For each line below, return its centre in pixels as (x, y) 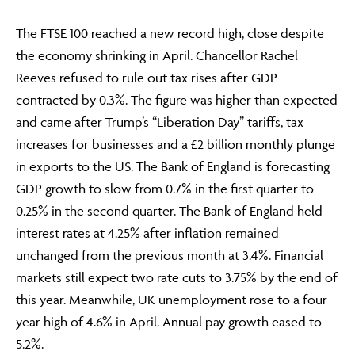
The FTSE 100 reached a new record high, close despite (170, 33)
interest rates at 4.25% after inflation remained (147, 233)
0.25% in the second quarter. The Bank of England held (169, 211)
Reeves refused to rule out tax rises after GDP (147, 78)
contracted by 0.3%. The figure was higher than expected (177, 100)
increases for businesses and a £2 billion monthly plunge (176, 144)
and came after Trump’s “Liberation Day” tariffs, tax (160, 122)
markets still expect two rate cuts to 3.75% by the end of (177, 277)
